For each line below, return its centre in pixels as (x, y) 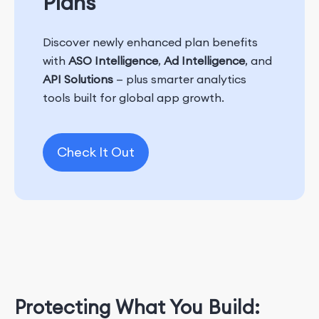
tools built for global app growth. (134, 97)
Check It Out (96, 152)
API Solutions (78, 79)
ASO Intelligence (113, 60)
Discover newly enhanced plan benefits (150, 42)
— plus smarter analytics (180, 79)
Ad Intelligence (204, 60)
